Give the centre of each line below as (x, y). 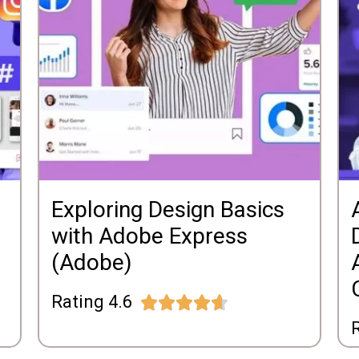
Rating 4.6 (92, 302)
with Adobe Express (150, 236)
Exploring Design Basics (168, 210)
